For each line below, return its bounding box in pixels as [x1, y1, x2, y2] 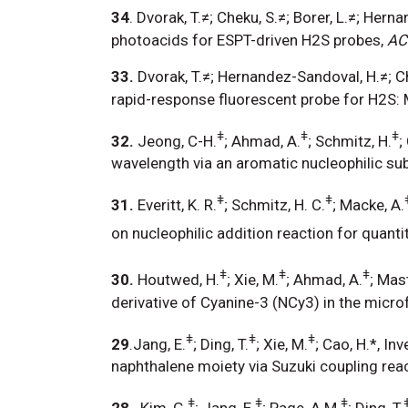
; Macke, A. [332, 195, 404, 214]
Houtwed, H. [138, 270, 219, 289]
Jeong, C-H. [138, 131, 217, 150]
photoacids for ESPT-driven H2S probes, [111, 30, 387, 49]
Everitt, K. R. [138, 195, 217, 214]
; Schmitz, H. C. [224, 195, 325, 214]
